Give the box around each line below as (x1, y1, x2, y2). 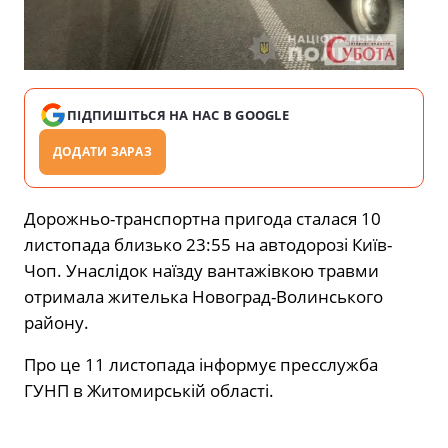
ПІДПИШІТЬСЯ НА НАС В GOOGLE (67, 106, 290, 125)
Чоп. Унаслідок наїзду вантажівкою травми (24, 259, 379, 283)
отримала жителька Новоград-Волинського (24, 285, 383, 309)
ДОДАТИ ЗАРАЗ (53, 143, 152, 161)
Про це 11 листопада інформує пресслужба (24, 353, 378, 377)
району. (24, 311, 89, 335)
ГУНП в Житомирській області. (24, 379, 274, 403)
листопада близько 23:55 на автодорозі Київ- (24, 233, 392, 257)
